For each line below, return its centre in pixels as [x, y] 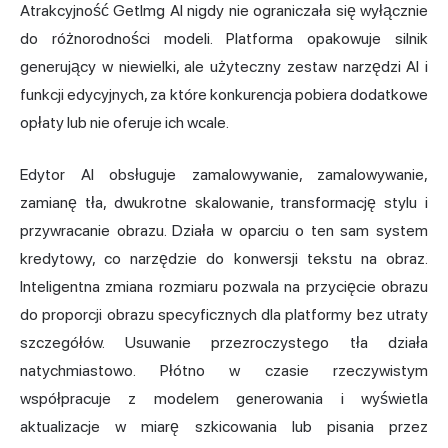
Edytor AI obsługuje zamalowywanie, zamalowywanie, [224, 174]
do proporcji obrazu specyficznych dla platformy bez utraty [224, 314]
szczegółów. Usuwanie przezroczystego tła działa [224, 342]
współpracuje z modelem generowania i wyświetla [224, 398]
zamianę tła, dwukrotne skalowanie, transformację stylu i [224, 202]
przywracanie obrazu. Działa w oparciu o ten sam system [224, 230]
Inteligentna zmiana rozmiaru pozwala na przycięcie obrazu [224, 286]
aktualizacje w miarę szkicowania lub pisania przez [224, 426]
